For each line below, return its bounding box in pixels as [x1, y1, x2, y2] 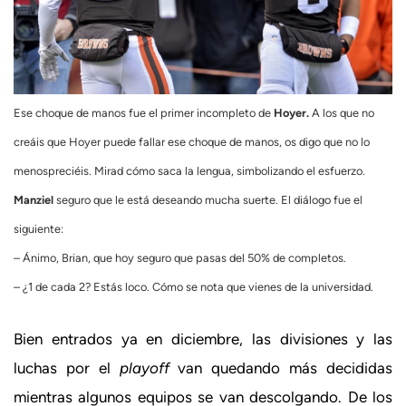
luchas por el [14, 359, 120, 378]
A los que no [309, 105, 374, 120]
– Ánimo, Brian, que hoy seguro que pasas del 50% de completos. [14, 250, 346, 265]
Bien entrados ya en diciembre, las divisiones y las [14, 330, 392, 349]
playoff [119, 359, 179, 378]
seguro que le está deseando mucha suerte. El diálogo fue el [53, 192, 362, 207]
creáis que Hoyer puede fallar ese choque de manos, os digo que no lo [14, 134, 370, 149]
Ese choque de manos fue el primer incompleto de [14, 105, 274, 120]
